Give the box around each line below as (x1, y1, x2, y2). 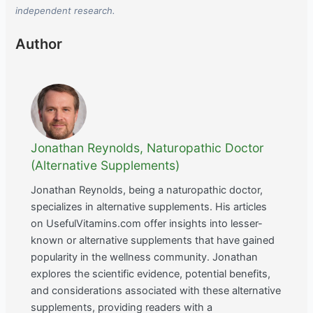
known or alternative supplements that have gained (31, 233, 275, 247)
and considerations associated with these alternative (31, 284, 282, 297)
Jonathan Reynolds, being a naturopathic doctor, (31, 183, 263, 196)
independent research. (15, 4, 116, 16)
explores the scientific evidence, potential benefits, (31, 267, 271, 280)
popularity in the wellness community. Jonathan (31, 250, 259, 263)
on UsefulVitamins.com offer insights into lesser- (31, 217, 263, 230)
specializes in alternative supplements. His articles (31, 200, 268, 213)
